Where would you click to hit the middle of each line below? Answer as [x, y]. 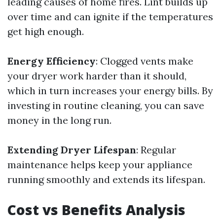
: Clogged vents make [145, 61]
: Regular [156, 150]
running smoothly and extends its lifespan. [106, 179]
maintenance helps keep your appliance [100, 165]
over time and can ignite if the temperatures [110, 17]
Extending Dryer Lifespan [72, 150]
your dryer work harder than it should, [97, 76]
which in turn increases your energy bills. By [110, 91]
